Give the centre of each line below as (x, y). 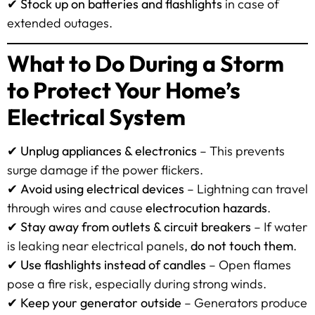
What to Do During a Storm (146, 63)
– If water (279, 226)
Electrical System (96, 116)
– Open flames (249, 264)
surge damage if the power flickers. (105, 169)
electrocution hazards (206, 207)
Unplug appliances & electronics (109, 150)
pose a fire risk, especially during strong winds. (137, 283)
